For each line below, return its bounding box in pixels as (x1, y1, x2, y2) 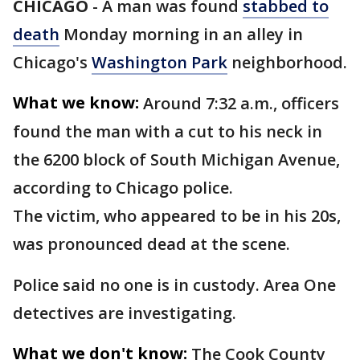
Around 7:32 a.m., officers (143, 92, 339, 114)
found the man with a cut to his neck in (13, 121, 322, 142)
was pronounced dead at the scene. (13, 233, 290, 255)
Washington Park (92, 51, 227, 73)
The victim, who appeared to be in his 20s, (13, 205, 341, 227)
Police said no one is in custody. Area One (13, 274, 336, 296)
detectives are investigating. (13, 302, 236, 324)
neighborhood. (227, 51, 347, 73)
